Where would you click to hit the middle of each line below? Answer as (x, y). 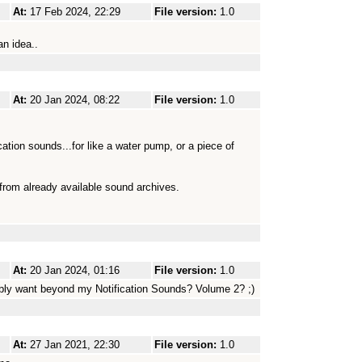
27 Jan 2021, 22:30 (75, 345)
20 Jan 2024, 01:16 (75, 270)
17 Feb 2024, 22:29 (75, 12)
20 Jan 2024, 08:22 (75, 100)
